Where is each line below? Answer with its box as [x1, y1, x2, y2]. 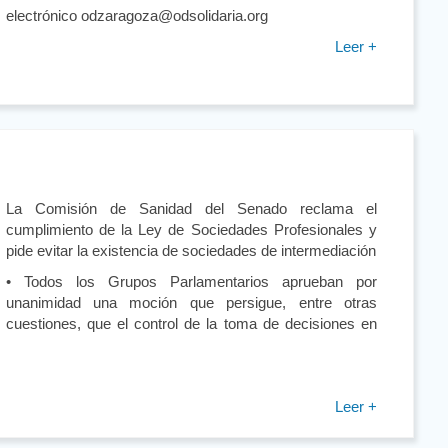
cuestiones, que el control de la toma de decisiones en [5, 314, 377, 332]
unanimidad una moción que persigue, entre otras [5, 293, 377, 311]
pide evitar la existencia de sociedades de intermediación [5, 241, 376, 259]
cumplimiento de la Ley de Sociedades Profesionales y [5, 220, 377, 238]
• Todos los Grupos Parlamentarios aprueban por [5, 272, 377, 290]
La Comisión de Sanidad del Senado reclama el [5, 199, 377, 217]
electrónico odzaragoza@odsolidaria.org [5, 7, 268, 24]
